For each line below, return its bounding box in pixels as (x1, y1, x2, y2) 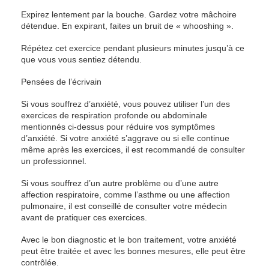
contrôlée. (21, 258, 59, 267)
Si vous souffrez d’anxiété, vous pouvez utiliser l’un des (21, 99, 230, 109)
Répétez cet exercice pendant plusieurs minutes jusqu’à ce (21, 43, 244, 53)
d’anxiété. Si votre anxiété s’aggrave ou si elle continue (21, 133, 229, 143)
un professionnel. (21, 156, 86, 166)
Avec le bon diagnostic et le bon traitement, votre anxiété (21, 235, 237, 244)
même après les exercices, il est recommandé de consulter (21, 145, 245, 154)
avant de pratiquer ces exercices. (21, 213, 147, 222)
